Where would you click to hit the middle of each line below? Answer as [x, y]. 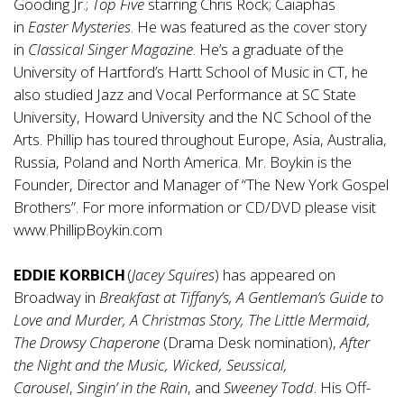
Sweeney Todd [269, 388]
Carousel [41, 388]
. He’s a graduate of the [268, 50]
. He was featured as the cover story [249, 27]
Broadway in [56, 298]
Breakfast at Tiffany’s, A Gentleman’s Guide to [241, 298]
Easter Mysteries [79, 27]
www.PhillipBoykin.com [88, 230]
